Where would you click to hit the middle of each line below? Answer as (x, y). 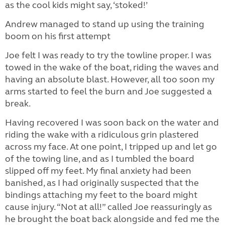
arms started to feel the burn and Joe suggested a (108, 91)
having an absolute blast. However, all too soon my (110, 79)
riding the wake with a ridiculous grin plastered (102, 135)
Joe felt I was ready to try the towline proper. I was (108, 55)
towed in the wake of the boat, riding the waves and (112, 67)
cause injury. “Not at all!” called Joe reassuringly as (108, 207)
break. (19, 103)
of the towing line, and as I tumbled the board (100, 159)
